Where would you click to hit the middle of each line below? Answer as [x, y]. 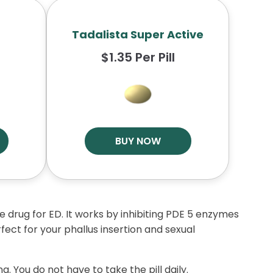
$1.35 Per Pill [138, 57]
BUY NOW [138, 141]
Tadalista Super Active [138, 34]
